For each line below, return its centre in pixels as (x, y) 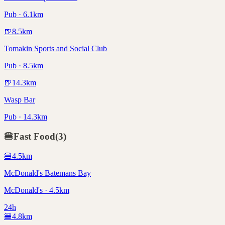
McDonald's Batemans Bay (47, 173)
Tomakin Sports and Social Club (55, 49)
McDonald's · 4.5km (37, 190)
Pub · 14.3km (26, 117)
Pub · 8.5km (24, 66)
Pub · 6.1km (24, 15)
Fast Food (34, 137)
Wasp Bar (20, 100)
